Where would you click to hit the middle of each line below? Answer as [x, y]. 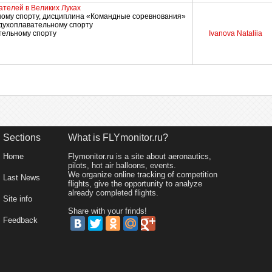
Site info [18, 199]
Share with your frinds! [107, 211]
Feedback [20, 220]
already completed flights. [113, 193]
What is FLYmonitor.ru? [118, 138]
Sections [22, 138]
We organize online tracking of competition [143, 175]
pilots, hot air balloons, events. [122, 165]
